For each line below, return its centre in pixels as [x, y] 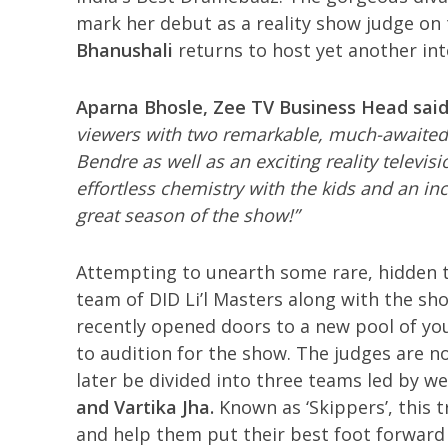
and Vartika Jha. [147, 407]
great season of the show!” [187, 215]
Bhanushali [124, 50]
